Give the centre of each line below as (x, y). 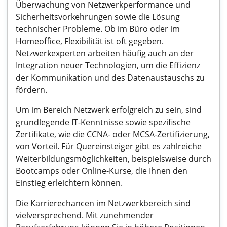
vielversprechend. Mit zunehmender (85, 215)
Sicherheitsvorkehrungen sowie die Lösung (98, 17)
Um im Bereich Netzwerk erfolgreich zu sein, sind (109, 110)
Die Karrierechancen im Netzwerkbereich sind (103, 203)
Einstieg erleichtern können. (69, 183)
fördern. (31, 90)
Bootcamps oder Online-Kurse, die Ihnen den (102, 171)
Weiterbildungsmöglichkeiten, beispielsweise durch (113, 159)
